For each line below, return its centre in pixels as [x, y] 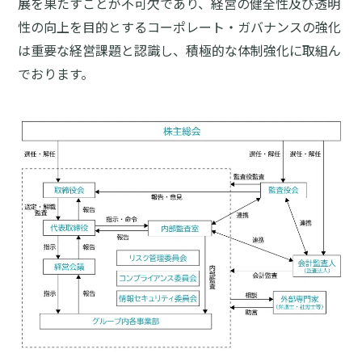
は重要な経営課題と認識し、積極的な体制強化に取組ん [180, 50]
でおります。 [56, 74]
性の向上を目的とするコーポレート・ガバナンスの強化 [180, 27]
